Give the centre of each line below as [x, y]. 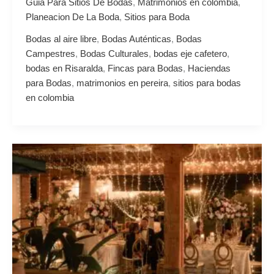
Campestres [50, 54]
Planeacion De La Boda [72, 17]
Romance [44, 224]
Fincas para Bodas [145, 68]
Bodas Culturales [114, 54]
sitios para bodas [207, 83]
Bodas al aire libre [61, 39]
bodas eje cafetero [190, 54]
